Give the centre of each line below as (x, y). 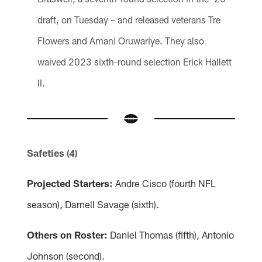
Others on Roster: (68, 234)
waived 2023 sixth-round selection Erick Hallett (134, 62)
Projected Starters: (70, 183)
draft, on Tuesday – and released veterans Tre (129, 20)
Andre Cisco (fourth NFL (165, 183)
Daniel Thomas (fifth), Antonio (171, 234)
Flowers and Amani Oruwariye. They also (120, 41)
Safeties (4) (52, 152)
